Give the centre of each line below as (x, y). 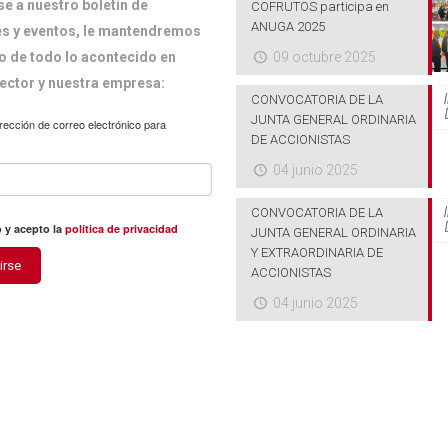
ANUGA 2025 (288, 26)
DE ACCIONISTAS (300, 139)
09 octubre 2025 (324, 57)
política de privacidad (121, 228)
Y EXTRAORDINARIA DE (317, 252)
